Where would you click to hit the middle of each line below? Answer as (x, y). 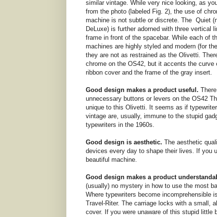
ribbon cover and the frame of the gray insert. (149, 73)
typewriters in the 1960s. (120, 125)
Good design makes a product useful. (142, 90)
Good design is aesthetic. (125, 142)
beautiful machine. (111, 160)
